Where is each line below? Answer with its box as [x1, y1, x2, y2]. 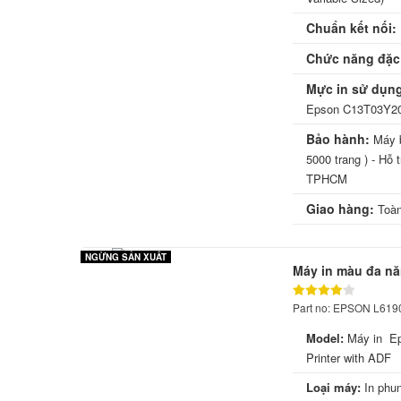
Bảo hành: [305, 130, 373, 149]
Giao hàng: [305, 200, 374, 218]
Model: [305, 329, 344, 347]
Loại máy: [305, 379, 361, 397]
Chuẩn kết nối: [305, 19, 397, 38]
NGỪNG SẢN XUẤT [84, 251, 166, 264]
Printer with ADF [305, 349, 391, 367]
